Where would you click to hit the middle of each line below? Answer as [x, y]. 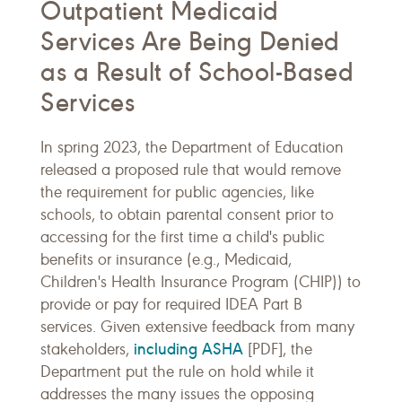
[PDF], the [278, 350]
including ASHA [188, 350]
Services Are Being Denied [190, 42]
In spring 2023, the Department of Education [192, 148]
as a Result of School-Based [197, 73]
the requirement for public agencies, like [177, 193]
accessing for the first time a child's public [183, 238]
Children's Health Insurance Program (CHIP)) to [201, 283]
